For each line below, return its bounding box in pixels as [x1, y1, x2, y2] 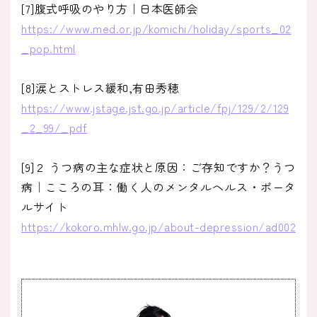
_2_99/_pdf [21, 119, 87, 137]
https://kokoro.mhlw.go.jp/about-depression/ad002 [21, 218, 296, 236]
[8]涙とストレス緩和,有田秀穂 [21, 79, 179, 97]
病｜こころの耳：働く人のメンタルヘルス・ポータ [21, 178, 296, 196]
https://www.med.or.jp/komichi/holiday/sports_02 [21, 20, 292, 38]
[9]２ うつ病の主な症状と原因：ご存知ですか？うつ [21, 158, 296, 176]
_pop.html [21, 40, 76, 57]
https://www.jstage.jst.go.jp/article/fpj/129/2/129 [21, 99, 289, 117]
